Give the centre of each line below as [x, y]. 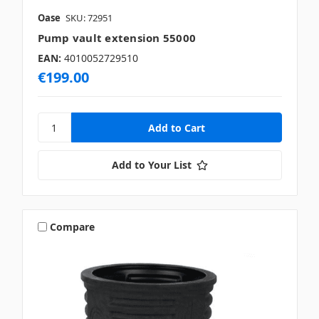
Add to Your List [151, 165]
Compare [73, 226]
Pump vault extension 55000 [116, 38]
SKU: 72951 [89, 18]
